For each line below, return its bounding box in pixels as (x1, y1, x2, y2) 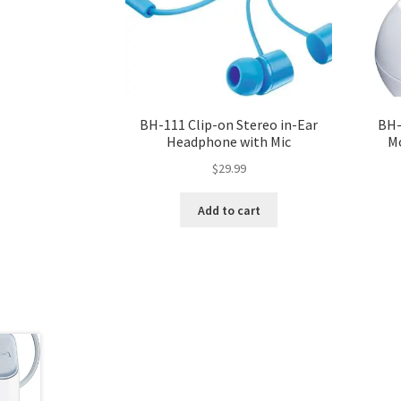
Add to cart (197, 201, 260, 218)
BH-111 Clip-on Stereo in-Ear (140, 115, 319, 134)
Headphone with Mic (166, 132, 292, 151)
